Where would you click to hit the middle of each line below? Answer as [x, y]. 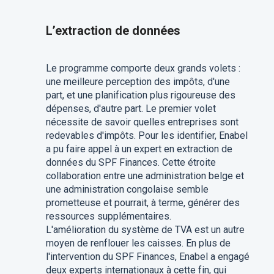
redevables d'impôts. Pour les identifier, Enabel [146, 135]
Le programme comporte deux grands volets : [143, 68]
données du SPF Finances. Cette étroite [131, 162]
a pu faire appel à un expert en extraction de [139, 149]
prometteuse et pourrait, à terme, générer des [143, 203]
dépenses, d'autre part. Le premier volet [131, 109]
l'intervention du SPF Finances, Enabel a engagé [147, 257]
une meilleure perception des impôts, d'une [138, 82]
